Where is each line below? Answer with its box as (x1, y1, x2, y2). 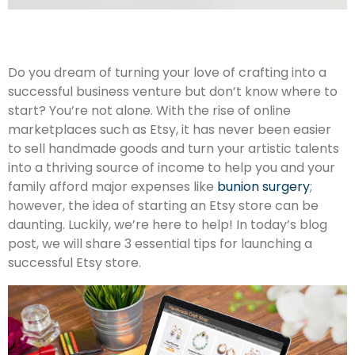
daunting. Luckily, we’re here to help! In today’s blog (8, 216, 327, 235)
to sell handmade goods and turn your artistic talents (8, 139, 339, 158)
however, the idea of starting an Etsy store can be (8, 197, 319, 216)
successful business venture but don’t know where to (8, 82, 338, 101)
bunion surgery (217, 177, 310, 197)
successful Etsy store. (8, 254, 141, 273)
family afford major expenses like (8, 177, 217, 197)
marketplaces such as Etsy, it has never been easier (8, 120, 331, 139)
